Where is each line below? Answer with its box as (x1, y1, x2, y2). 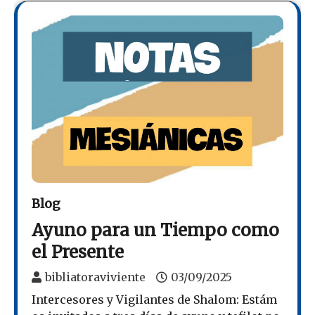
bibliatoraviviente (45, 270, 146, 285)
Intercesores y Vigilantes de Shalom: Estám (32, 292, 277, 307)
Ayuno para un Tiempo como (32, 219, 279, 242)
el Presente (32, 241, 124, 264)
